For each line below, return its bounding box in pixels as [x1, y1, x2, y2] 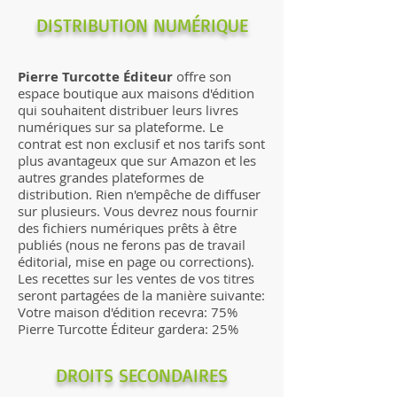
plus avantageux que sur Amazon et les [18, 151, 256, 169]
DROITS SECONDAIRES [56, 362, 228, 386]
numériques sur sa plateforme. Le [18, 117, 223, 136]
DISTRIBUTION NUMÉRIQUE [35, 12, 248, 36]
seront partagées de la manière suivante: [18, 285, 265, 304]
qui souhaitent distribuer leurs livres [18, 100, 238, 119]
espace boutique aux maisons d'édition [18, 83, 254, 102]
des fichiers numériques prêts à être [18, 218, 237, 237]
